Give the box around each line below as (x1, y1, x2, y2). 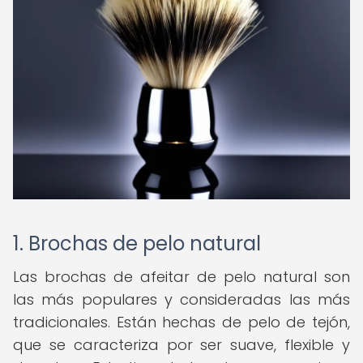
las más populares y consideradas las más (13, 289, 350, 310)
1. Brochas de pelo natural (13, 230, 261, 257)
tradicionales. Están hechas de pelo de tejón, (13, 312, 350, 332)
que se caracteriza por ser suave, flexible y (13, 335, 350, 355)
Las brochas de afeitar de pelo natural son (13, 267, 350, 287)
